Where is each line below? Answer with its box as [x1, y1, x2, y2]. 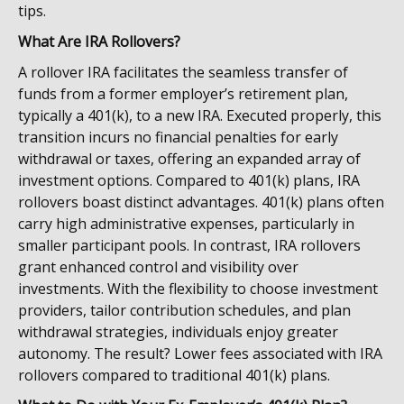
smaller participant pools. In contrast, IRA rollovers [18, 235, 361, 255]
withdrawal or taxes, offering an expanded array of [18, 149, 361, 169]
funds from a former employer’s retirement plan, [18, 84, 348, 104]
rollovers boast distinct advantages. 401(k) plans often [18, 192, 384, 212]
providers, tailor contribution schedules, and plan [18, 300, 351, 320]
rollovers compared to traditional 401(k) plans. [18, 365, 330, 385]
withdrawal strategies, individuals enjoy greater [18, 322, 338, 342]
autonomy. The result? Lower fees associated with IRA [18, 344, 382, 363]
